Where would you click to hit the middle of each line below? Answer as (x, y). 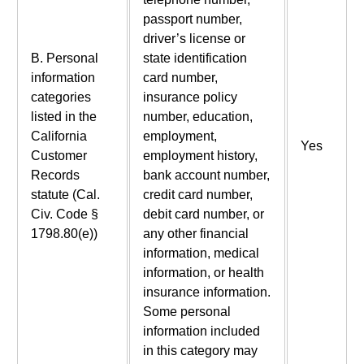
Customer (58, 156)
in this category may (200, 351)
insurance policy (190, 97)
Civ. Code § (64, 214)
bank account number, (206, 175)
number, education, (197, 117)
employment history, (200, 156)
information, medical (201, 253)
